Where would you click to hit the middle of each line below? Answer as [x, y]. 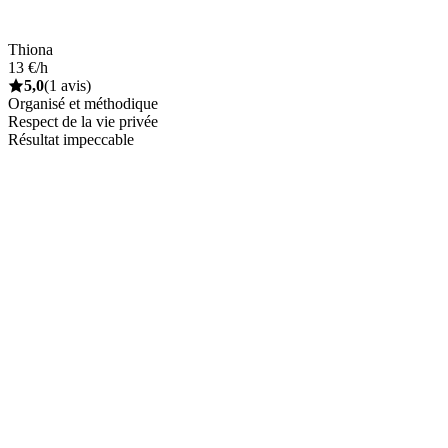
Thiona [30, 49]
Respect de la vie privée [83, 121]
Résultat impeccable [71, 139]
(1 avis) [67, 85]
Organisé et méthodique [83, 103]
